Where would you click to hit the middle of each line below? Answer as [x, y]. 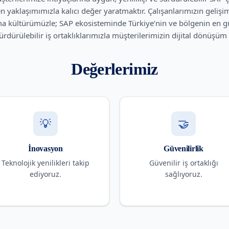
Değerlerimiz [114, 69]
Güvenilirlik [184, 148]
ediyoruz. [45, 174]
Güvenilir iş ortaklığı [184, 163]
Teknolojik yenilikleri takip [45, 163]
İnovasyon [45, 148]
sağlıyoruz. [184, 174]
